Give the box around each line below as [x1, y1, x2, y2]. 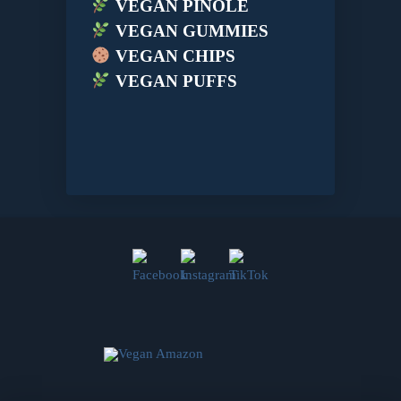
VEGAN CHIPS [110, 47, 235, 66]
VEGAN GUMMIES [110, 21, 269, 41]
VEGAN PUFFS [110, 72, 237, 91]
